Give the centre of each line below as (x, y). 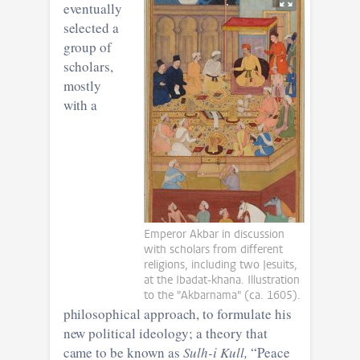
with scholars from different (214, 249)
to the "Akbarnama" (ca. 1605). (223, 295)
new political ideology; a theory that (135, 333)
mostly (82, 85)
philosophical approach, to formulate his (177, 313)
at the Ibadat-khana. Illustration (222, 280)
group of (88, 47)
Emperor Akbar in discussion (215, 234)
